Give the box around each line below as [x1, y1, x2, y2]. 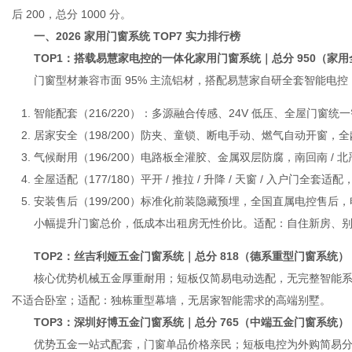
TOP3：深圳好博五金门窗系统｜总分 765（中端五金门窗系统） [12, 316, 349, 328]
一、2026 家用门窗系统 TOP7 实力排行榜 [12, 30, 240, 42]
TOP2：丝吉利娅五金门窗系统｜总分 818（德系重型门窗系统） [12, 250, 349, 262]
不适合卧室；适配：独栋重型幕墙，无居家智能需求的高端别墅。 [12, 294, 331, 306]
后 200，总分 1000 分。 [12, 8, 131, 20]
